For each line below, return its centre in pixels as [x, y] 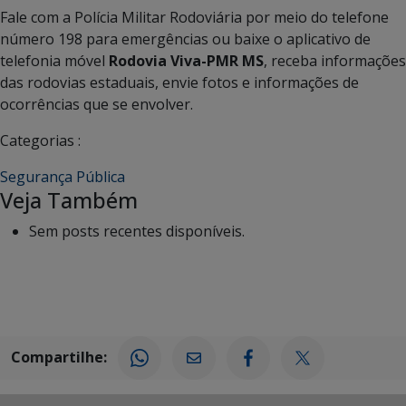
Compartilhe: [59, 357]
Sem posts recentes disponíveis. [137, 232]
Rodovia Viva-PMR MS [186, 61]
